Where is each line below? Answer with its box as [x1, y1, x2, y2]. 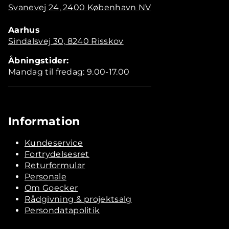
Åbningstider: [8, 55, 69, 65]
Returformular [25, 160, 85, 170]
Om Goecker [25, 182, 78, 193]
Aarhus [8, 25, 40, 35]
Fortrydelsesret [25, 149, 89, 159]
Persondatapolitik [25, 205, 100, 215]
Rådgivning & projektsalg [25, 194, 132, 204]
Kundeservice [25, 138, 83, 148]
